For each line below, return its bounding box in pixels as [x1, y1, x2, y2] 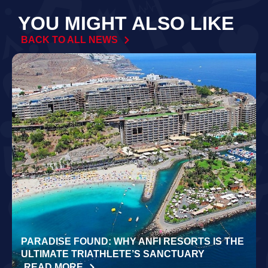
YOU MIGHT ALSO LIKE [18, 12, 234, 34]
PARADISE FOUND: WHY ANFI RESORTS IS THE [21, 236, 244, 246]
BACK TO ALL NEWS [21, 34, 118, 45]
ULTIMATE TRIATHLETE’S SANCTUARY [21, 248, 205, 259]
